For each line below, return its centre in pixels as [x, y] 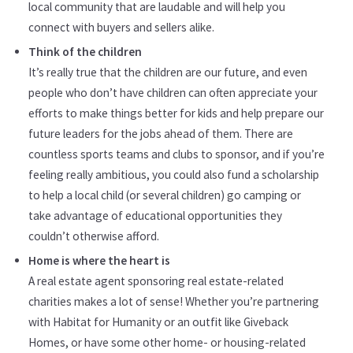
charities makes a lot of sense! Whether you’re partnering [174, 302]
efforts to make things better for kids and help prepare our [176, 113]
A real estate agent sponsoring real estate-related [156, 281]
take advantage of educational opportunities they [155, 215]
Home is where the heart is [99, 261]
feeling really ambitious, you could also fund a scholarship [174, 174]
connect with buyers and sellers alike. [121, 27]
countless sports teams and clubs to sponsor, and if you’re [176, 154]
